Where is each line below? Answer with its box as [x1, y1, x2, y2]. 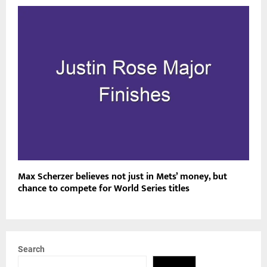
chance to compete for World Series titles [18, 180, 190, 197]
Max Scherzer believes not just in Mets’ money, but [18, 168, 227, 185]
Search [18, 244, 45, 254]
